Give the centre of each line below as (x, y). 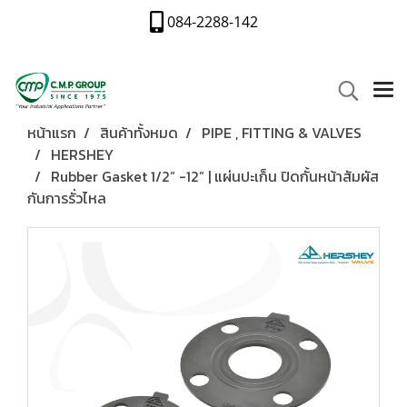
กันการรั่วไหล (67, 198)
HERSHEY (82, 154)
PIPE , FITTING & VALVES (282, 133)
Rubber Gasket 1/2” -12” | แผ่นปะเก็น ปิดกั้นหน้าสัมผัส (215, 176)
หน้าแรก (52, 133)
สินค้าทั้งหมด (139, 133)
